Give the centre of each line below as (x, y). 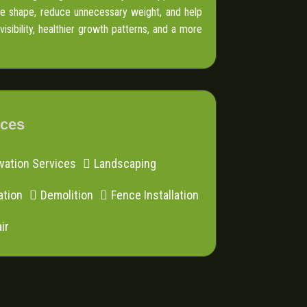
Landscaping (125, 164)
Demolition (66, 195)
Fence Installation (155, 195)
